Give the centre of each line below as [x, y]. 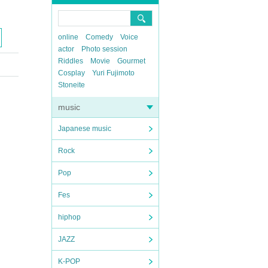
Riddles [71, 61]
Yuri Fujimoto [113, 73]
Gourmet [131, 61]
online [68, 37]
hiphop [69, 217]
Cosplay [71, 73]
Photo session [104, 49]
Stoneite [71, 85]
